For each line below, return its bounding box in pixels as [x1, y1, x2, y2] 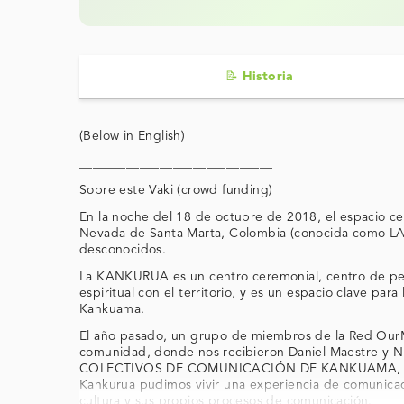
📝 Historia [225, 69, 294, 83]
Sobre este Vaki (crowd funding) [79, 183, 273, 197]
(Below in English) [79, 129, 186, 142]
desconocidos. [79, 243, 167, 256]
